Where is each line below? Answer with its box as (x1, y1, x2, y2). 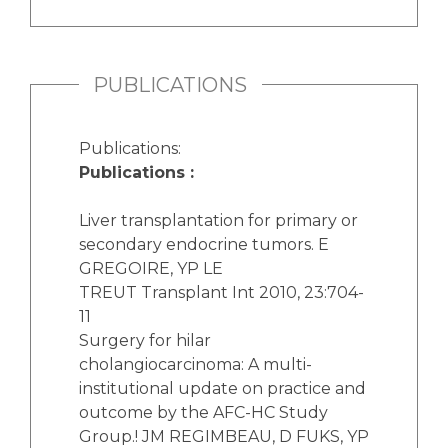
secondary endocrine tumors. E (79, 234, 329, 254)
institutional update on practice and (79, 378, 366, 398)
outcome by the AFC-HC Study (79, 402, 328, 422)
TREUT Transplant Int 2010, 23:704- (79, 282, 364, 302)
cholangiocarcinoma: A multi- (79, 354, 312, 374)
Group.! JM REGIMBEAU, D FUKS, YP (79, 426, 369, 446)
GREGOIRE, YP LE (79, 258, 223, 278)
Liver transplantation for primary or (79, 210, 358, 230)
